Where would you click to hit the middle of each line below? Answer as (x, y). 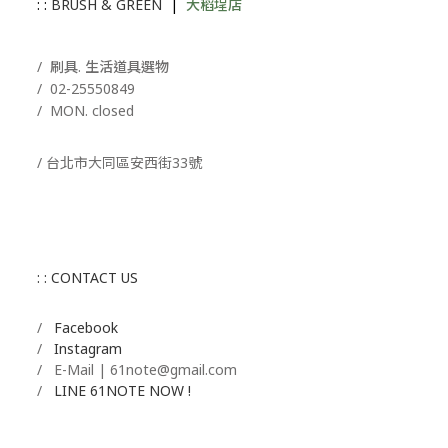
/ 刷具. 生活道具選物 (103, 66)
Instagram (88, 348)
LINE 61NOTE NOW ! (122, 390)
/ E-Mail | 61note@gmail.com (137, 369)
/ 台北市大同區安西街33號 (119, 162)
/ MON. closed (85, 110)
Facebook (86, 327)
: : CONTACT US (87, 277)
